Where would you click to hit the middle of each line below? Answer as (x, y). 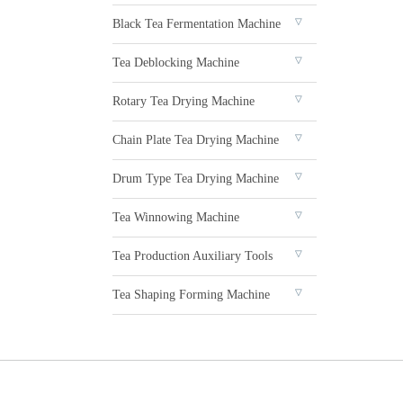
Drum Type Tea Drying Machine (196, 179)
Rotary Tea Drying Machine (184, 101)
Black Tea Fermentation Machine (197, 24)
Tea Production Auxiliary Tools (193, 256)
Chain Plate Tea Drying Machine (196, 140)
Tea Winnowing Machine (176, 217)
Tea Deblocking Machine (176, 63)
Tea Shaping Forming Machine (191, 295)
